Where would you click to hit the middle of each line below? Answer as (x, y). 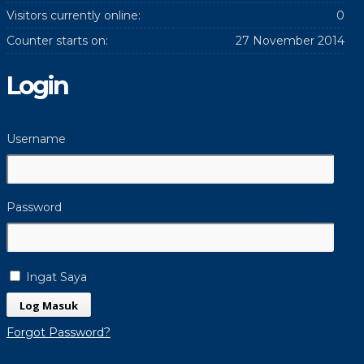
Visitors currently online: (73, 15)
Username (36, 139)
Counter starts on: (57, 41)
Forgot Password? (58, 332)
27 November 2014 (290, 41)
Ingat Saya (54, 277)
